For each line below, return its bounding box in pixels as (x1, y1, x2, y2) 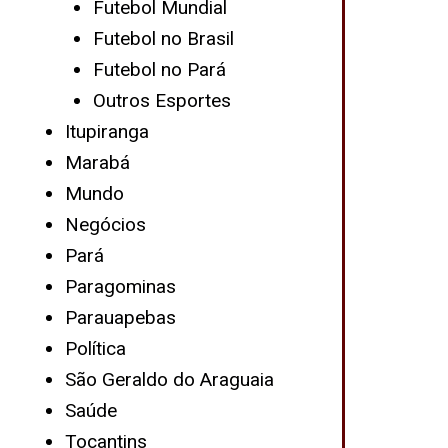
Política (64, 337, 126, 360)
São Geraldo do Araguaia (64, 368, 274, 391)
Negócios (64, 213, 146, 236)
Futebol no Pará (93, 58, 227, 81)
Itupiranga (64, 120, 149, 143)
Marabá (64, 151, 130, 174)
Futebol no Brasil (93, 27, 235, 50)
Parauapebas (64, 306, 176, 329)
